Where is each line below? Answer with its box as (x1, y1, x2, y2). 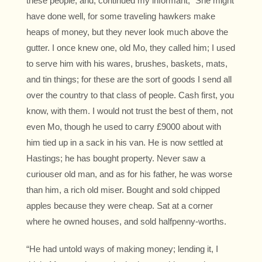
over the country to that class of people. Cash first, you (26, 90, 234, 101)
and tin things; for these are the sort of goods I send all (26, 74, 232, 85)
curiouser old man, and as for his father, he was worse (26, 169, 232, 180)
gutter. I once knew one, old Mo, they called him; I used (26, 43, 235, 53)
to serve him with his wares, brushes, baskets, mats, (26, 58, 227, 69)
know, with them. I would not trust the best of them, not (26, 106, 233, 116)
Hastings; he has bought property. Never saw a (26, 153, 205, 164)
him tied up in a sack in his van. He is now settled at (26, 137, 223, 148)
